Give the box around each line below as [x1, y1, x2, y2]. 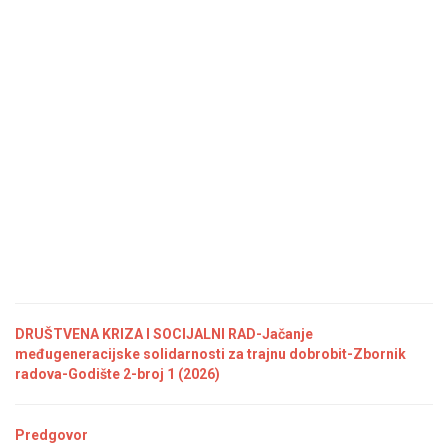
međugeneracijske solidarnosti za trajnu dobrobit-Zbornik [15, 346, 406, 362]
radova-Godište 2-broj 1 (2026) [15, 366, 220, 382]
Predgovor [15, 427, 88, 443]
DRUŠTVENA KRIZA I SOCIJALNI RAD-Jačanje [15, 326, 313, 342]
